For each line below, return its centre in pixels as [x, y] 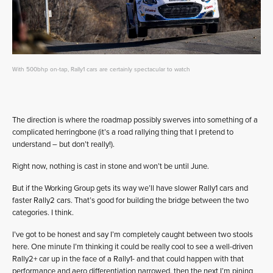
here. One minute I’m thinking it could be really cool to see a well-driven [133, 246]
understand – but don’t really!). [63, 144]
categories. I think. [43, 212]
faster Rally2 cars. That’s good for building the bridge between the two [130, 200]
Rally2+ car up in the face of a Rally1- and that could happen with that [128, 259]
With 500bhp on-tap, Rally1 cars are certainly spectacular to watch [101, 69]
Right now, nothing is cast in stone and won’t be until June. [111, 166]
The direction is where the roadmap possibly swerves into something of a [135, 120]
